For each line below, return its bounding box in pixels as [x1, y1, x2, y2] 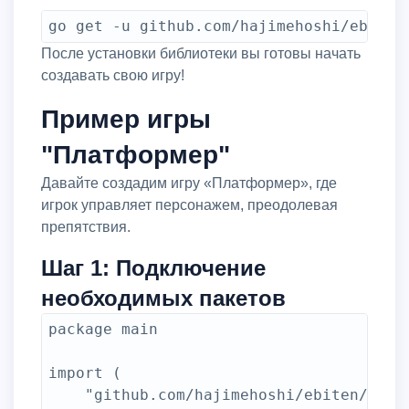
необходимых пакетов [41, 286, 286, 310]
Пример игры [41, 105, 211, 133]
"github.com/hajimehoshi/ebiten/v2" [48, 386, 85, 404]
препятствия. [41, 219, 131, 235]
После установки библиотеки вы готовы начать [41, 46, 52, 61]
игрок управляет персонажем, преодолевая [41, 197, 338, 213]
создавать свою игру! [41, 68, 184, 83]
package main [48, 320, 158, 338]
